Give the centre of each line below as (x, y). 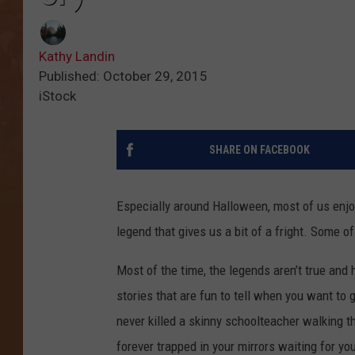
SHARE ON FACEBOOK (259, 150)
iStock (57, 96)
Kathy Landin (77, 57)
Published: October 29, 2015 (123, 76)
